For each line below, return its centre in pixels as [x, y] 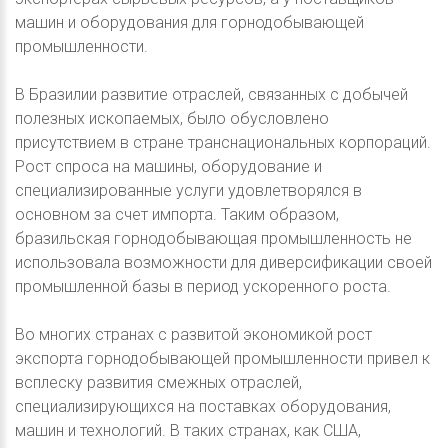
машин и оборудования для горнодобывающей [189, 23]
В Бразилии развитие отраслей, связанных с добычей [211, 95]
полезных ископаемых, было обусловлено [172, 119]
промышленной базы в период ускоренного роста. [203, 287]
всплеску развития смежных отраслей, [158, 383]
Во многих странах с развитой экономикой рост [193, 335]
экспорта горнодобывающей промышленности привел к [222, 359]
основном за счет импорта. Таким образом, [177, 215]
